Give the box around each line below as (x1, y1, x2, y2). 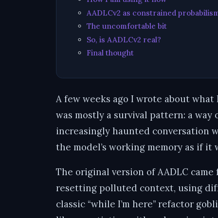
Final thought (86, 48, 134, 57)
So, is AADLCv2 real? (86, 35, 161, 44)
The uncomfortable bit (86, 21, 167, 31)
